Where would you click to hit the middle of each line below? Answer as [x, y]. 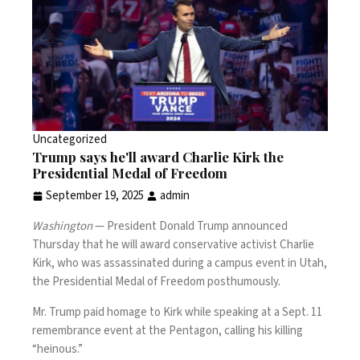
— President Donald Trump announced [191, 227]
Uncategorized [70, 140]
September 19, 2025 [95, 196]
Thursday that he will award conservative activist [156, 245]
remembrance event [83, 331]
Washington [63, 227]
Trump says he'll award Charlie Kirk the [158, 157]
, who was [78, 264]
